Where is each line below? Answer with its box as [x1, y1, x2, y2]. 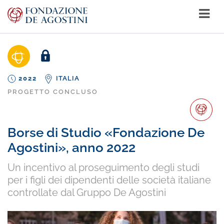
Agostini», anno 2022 [7, 140, 135, 155]
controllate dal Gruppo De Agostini [7, 186, 166, 198]
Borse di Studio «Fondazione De [7, 125, 204, 140]
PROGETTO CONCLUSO [7, 88, 98, 95]
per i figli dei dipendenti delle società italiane [7, 173, 211, 186]
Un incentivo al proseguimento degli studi [7, 161, 199, 173]
